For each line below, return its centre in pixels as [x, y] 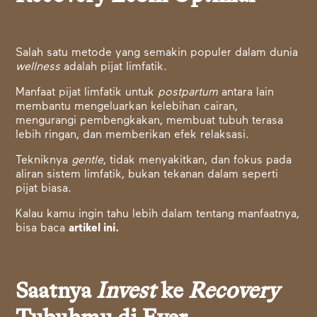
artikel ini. [94, 229]
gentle [88, 161]
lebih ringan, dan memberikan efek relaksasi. [133, 136]
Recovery [234, 292]
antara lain [248, 93]
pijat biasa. [44, 189]
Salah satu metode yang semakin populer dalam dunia [157, 53]
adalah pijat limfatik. [116, 68]
